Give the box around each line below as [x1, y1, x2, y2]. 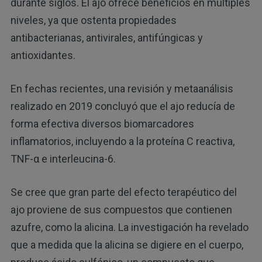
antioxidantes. [10, 49, 75, 62]
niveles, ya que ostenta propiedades [10, 14, 177, 27]
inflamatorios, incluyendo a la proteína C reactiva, [10, 135, 235, 148]
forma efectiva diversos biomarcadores [10, 118, 194, 130]
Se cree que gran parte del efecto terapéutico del [10, 186, 237, 199]
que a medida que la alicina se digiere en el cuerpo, [10, 239, 243, 251]
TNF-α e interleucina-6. [10, 153, 116, 166]
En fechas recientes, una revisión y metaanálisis [10, 82, 233, 95]
